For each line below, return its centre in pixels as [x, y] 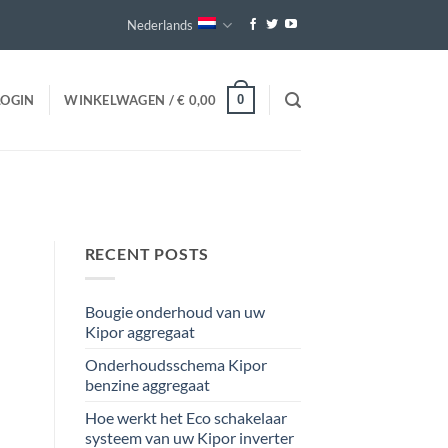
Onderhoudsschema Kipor [175, 364]
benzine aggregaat [147, 384]
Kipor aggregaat [139, 331]
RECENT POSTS [147, 254]
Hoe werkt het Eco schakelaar [185, 417]
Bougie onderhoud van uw [174, 311]
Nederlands [160, 25]
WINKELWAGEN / [121, 100]
